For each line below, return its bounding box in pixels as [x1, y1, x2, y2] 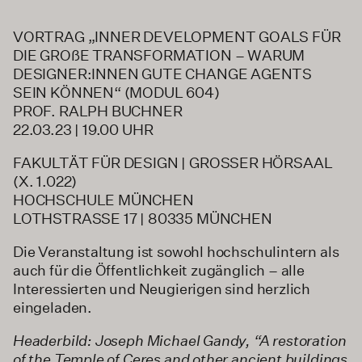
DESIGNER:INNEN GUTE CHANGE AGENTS [13, 65, 313, 82]
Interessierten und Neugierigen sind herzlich [13, 280, 311, 297]
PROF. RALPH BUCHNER [13, 102, 183, 120]
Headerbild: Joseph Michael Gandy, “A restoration [13, 331, 347, 349]
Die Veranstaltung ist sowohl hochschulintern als [13, 242, 339, 260]
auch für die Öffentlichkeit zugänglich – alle [13, 261, 305, 279]
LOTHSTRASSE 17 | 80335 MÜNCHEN [13, 209, 272, 227]
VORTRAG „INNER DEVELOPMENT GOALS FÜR [13, 27, 341, 45]
